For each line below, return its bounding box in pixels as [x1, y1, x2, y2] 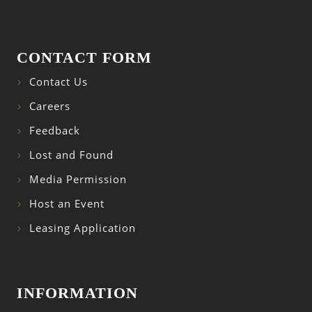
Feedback [29, 124, 80, 138]
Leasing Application [29, 221, 136, 235]
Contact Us [29, 75, 88, 89]
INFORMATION [17, 283, 138, 302]
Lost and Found [29, 148, 114, 162]
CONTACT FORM [17, 49, 152, 67]
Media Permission [29, 173, 127, 187]
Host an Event [29, 197, 104, 211]
